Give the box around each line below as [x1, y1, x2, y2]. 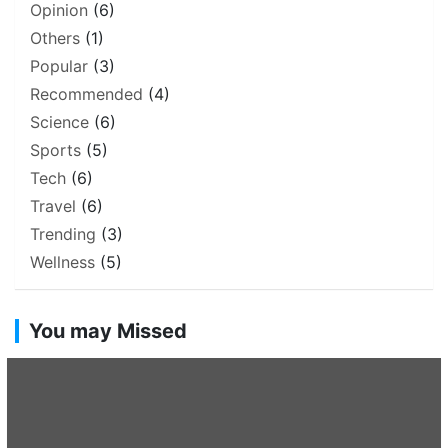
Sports [30, 140, 81, 160]
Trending [30, 224, 96, 244]
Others [30, 28, 80, 48]
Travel [30, 196, 76, 216]
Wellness [30, 252, 95, 272]
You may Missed [29, 319, 187, 343]
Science [30, 112, 89, 132]
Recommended [30, 84, 143, 104]
